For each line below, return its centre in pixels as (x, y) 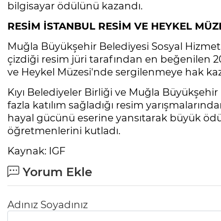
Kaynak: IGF (37, 151)
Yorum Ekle (56, 172)
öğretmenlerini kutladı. (64, 131)
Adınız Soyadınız (48, 205)
